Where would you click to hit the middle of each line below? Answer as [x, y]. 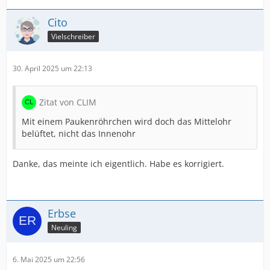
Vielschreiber [73, 36]
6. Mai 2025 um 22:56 [49, 259]
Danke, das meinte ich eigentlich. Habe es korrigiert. [118, 164]
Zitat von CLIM [68, 102]
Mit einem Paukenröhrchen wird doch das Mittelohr [127, 121]
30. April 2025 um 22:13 [52, 68]
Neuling [64, 227]
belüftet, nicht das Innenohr [79, 133]
